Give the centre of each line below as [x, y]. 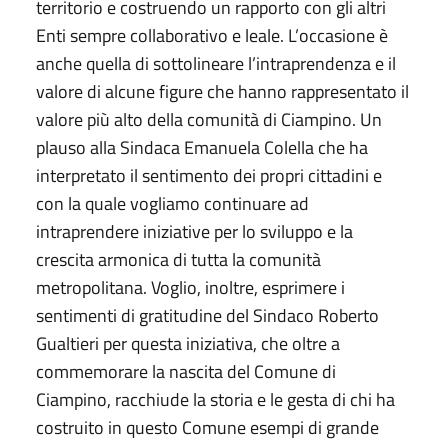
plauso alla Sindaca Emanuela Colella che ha [202, 147]
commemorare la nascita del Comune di [186, 371]
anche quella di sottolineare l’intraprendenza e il [216, 63]
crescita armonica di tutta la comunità [178, 259]
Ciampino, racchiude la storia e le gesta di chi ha [215, 399]
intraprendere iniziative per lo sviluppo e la [194, 231]
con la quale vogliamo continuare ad [172, 203]
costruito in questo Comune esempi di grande [207, 427]
